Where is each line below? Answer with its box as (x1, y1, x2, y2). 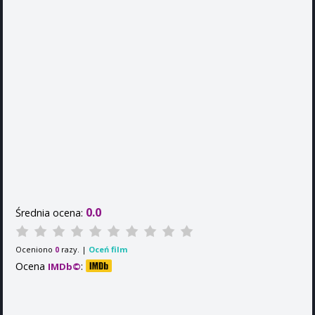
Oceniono (15, 244, 55, 255)
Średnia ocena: (15, 206, 86, 220)
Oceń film (89, 244, 127, 255)
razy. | (59, 244, 89, 255)
